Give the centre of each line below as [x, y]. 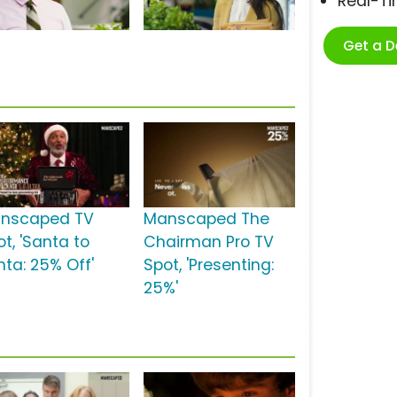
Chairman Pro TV [208, 242]
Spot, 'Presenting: [208, 265]
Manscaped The [206, 219]
